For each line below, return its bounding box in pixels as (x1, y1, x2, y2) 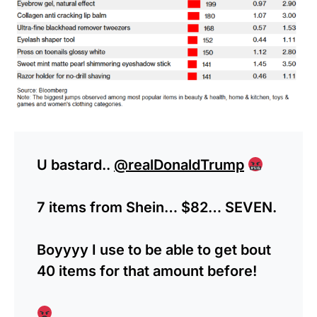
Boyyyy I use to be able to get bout (37, 241, 271, 259)
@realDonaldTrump (114, 156, 244, 174)
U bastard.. (37, 156, 114, 174)
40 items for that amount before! (37, 263, 257, 280)
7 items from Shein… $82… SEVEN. (37, 199, 277, 217)
